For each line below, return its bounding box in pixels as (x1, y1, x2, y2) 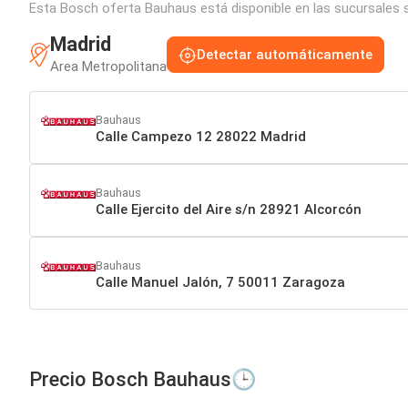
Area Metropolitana (50, 58, 167, 76)
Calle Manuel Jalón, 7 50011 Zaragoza (96, 273, 345, 291)
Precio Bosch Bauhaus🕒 (29, 368, 256, 392)
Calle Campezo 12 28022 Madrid (96, 127, 306, 145)
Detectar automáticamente (197, 46, 372, 64)
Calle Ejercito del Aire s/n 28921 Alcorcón (96, 200, 362, 218)
